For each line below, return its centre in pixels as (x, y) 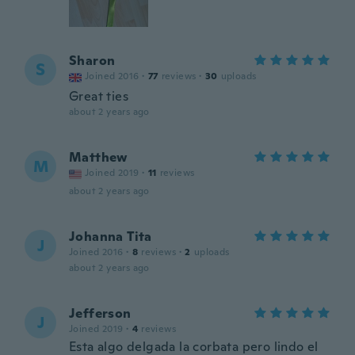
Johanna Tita (111, 237)
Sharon (92, 61)
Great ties (99, 96)
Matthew (98, 157)
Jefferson (100, 313)
